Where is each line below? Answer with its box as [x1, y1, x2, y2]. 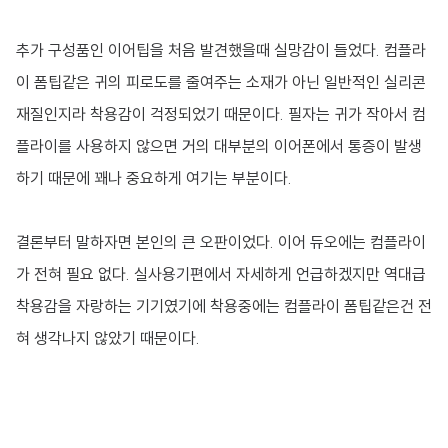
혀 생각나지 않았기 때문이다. [16, 328, 204, 349]
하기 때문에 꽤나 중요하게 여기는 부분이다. [16, 168, 292, 189]
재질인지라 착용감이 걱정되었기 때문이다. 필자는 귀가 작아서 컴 [16, 104, 426, 125]
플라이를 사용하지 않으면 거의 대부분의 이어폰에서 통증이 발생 [16, 136, 422, 157]
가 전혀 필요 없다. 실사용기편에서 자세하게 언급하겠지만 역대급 [16, 264, 426, 285]
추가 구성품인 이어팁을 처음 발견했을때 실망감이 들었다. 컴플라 [16, 40, 426, 61]
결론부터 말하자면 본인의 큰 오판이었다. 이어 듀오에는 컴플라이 [16, 232, 426, 253]
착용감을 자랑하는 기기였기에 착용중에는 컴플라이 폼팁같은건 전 [16, 296, 432, 317]
